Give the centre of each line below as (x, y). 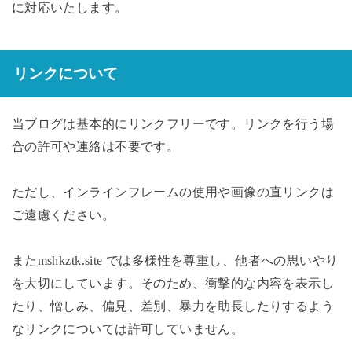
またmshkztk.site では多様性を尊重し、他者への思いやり (175, 260)
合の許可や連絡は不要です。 (95, 146)
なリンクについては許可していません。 (128, 328)
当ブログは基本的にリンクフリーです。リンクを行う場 (173, 123)
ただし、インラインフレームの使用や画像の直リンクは (173, 192)
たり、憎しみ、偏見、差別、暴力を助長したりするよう (173, 306)
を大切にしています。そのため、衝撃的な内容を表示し (173, 283)
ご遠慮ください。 (63, 214)
